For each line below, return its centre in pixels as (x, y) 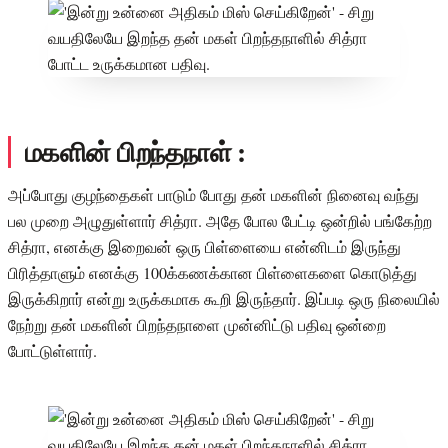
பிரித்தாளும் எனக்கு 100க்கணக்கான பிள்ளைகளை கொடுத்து (212, 272)
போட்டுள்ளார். (52, 350)
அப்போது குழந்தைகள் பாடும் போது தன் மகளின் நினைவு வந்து (213, 194)
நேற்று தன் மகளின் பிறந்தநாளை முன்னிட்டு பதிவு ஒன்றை (197, 324)
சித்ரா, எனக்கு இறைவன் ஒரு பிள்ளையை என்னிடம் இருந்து (204, 246)
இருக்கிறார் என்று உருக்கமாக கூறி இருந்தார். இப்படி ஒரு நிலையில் (224, 298)
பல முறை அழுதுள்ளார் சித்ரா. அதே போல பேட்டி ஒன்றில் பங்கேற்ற (220, 220)
